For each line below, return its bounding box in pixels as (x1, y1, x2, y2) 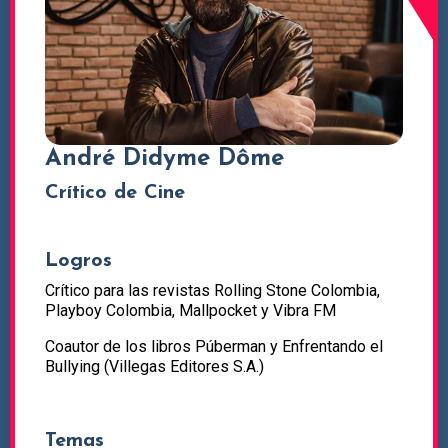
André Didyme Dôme (45, 147, 284, 172)
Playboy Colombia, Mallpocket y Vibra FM (45, 301, 336, 321)
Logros (45, 251, 112, 272)
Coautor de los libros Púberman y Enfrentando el (45, 337, 383, 357)
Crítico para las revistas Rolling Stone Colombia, (45, 281, 380, 301)
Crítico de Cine (45, 183, 185, 204)
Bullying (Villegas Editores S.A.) (45, 357, 264, 377)
